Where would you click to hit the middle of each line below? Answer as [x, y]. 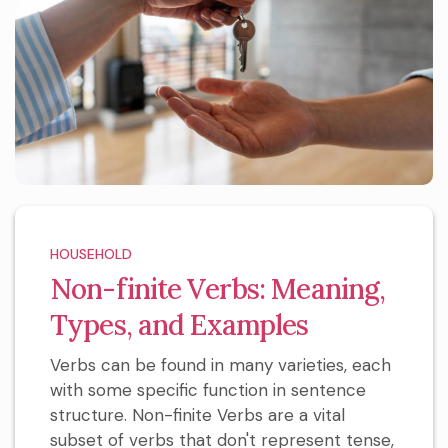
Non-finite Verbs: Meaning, [218, 289]
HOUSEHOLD [91, 254]
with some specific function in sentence [208, 390]
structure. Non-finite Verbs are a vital [197, 415]
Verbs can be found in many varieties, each [220, 365]
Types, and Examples [179, 325]
